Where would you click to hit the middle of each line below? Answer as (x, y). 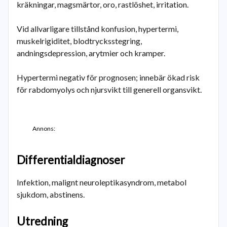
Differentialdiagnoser (71, 160)
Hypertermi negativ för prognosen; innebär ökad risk (108, 77)
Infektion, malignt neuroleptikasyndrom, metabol (102, 182)
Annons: (44, 128)
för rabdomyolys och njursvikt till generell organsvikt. (109, 89)
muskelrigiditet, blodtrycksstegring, (79, 41)
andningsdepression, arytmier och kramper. (91, 53)
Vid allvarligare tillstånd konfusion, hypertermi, (98, 29)
